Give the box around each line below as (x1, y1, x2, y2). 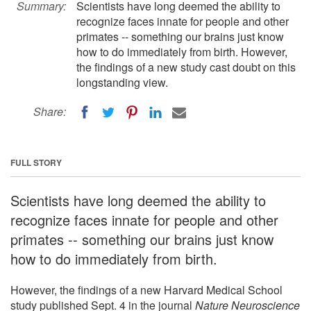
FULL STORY (10, 155, 62, 169)
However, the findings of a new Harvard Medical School (10, 281, 283, 298)
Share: (33, 103, 66, 119)
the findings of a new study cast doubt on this (76, 59, 296, 75)
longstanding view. (76, 74, 168, 90)
